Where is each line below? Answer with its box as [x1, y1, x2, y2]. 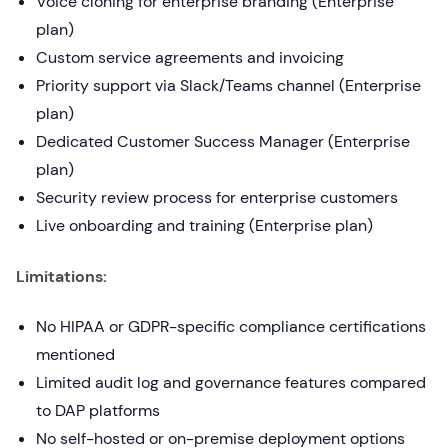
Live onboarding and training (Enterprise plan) [36, 215, 373, 236]
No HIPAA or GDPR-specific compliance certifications [36, 316, 426, 337]
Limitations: [16, 266, 107, 287]
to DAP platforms [36, 400, 160, 421]
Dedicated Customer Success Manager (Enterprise [36, 131, 410, 152]
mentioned [36, 344, 115, 365]
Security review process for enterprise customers [36, 187, 398, 208]
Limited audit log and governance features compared [36, 372, 426, 393]
